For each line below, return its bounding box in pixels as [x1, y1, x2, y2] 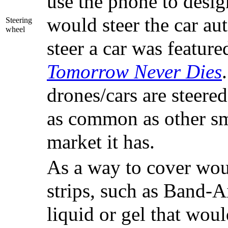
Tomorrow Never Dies [47, 60, 222, 83]
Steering [6, 15, 32, 24]
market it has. [47, 130, 155, 153]
